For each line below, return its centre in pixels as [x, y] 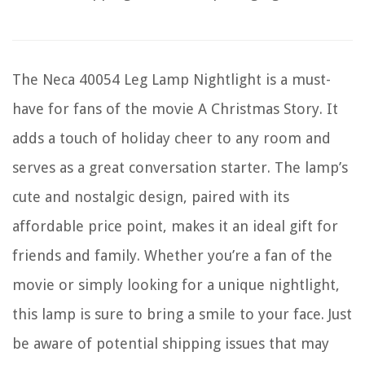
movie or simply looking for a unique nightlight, [176, 284]
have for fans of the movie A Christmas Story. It [175, 108]
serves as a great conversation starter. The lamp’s [180, 167]
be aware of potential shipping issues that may [171, 343]
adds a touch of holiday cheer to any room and [172, 138]
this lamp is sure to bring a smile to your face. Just [182, 314]
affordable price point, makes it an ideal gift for [175, 226]
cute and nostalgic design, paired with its [151, 196]
